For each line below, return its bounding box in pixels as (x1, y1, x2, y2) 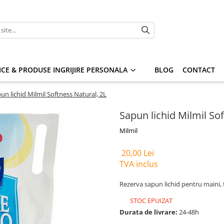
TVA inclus (119, 158, 158, 169)
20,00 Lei (121, 147, 154, 158)
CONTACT (182, 65, 215, 74)
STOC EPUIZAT (128, 196, 172, 205)
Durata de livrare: (119, 207, 177, 216)
